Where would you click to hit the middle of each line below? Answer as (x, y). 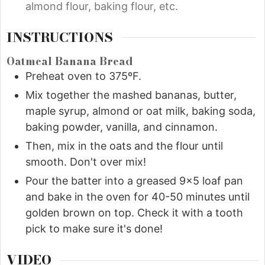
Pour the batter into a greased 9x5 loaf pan (134, 181)
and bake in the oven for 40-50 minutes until (138, 197)
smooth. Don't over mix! (86, 162)
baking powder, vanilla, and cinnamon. (122, 127)
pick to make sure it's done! (94, 229)
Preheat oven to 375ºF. (83, 76)
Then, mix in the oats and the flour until (124, 146)
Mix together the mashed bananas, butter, (131, 95)
